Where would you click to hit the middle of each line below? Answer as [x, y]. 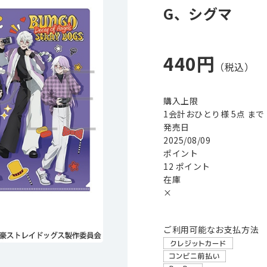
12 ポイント [187, 166]
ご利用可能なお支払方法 [211, 229]
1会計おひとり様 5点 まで [214, 114]
